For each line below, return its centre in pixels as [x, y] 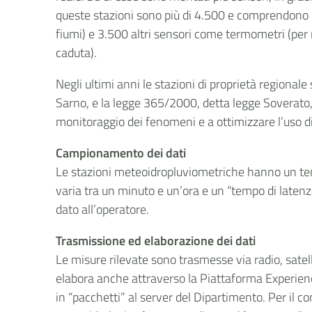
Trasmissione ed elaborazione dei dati [156, 241]
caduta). [77, 53]
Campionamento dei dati [121, 153]
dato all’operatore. [103, 210]
